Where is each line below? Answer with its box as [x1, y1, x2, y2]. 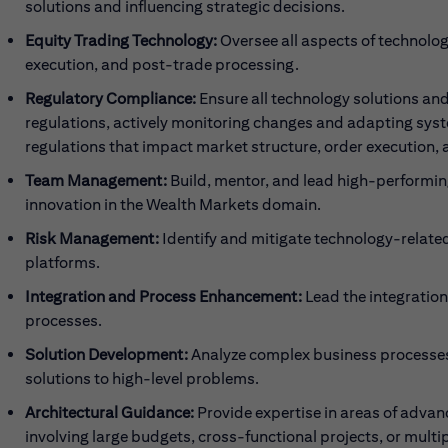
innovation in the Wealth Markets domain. [25, 195, 321, 214]
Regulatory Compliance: [25, 89, 196, 108]
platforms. [25, 253, 100, 272]
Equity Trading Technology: [25, 31, 217, 50]
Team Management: [25, 171, 167, 190]
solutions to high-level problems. [25, 369, 259, 388]
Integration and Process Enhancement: [25, 287, 302, 306]
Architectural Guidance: [25, 403, 194, 422]
